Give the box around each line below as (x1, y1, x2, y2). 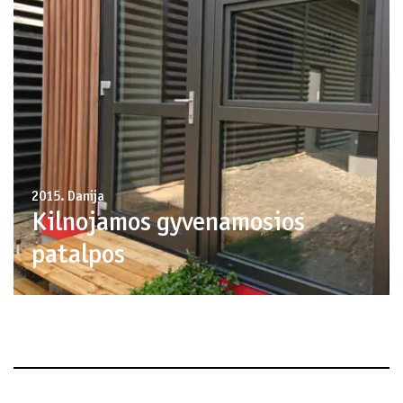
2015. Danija (31, 189, 104, 204)
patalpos (31, 242, 125, 270)
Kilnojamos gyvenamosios (31, 210, 305, 237)
